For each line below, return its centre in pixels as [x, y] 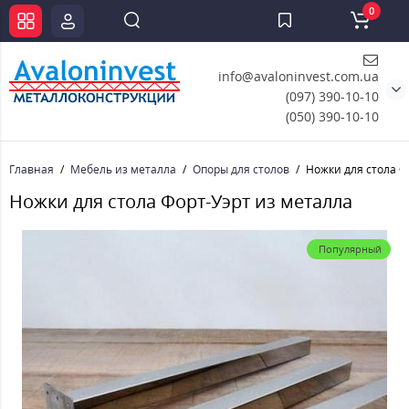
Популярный [350, 249]
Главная [31, 169]
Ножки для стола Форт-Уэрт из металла [181, 201]
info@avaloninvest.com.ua [299, 76]
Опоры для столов [241, 169]
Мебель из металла [123, 169]
